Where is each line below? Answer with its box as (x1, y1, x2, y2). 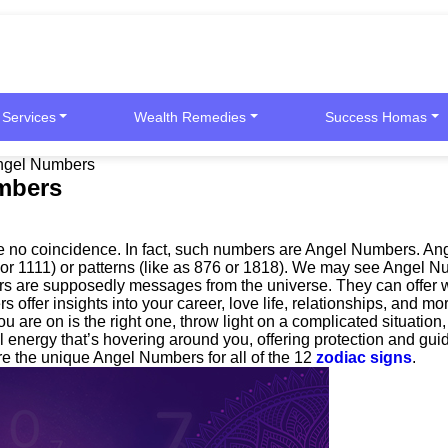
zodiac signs (316, 349, 412, 366)
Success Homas (324, 109, 427, 125)
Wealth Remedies (134, 109, 247, 125)
